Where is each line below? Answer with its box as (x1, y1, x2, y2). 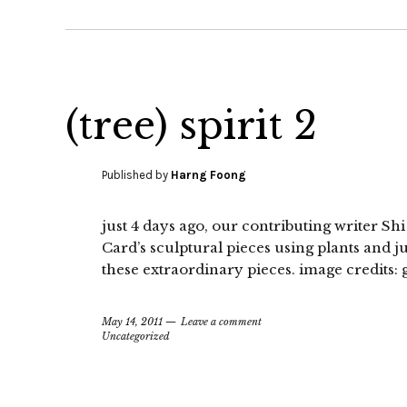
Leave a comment (181, 315, 262, 328)
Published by (102, 168, 171, 182)
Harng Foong (171, 168, 246, 182)
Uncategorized (102, 330, 170, 342)
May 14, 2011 (102, 315, 163, 328)
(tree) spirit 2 (65, 102, 317, 149)
